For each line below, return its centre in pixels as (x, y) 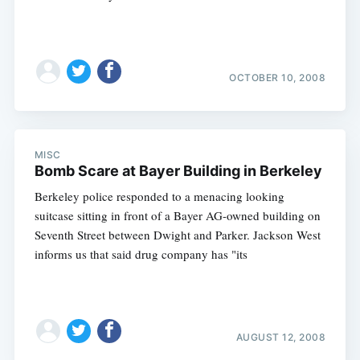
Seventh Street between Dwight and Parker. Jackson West (177, 234)
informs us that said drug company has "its (141, 254)
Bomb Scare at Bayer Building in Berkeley (178, 170)
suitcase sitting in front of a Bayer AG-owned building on (177, 215)
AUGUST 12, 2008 (281, 337)
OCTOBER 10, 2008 (278, 78)
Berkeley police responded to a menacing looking (159, 196)
